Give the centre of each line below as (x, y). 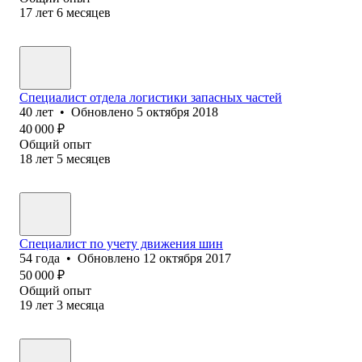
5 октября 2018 (177, 112)
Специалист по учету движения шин (121, 243)
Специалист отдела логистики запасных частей (151, 97)
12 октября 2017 (187, 258)
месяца (85, 305)
